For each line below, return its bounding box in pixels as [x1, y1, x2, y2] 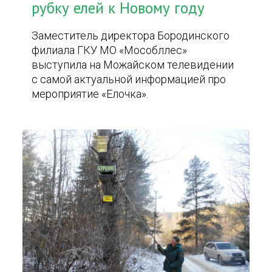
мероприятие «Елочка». [32, 87, 149, 100]
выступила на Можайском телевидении [32, 58, 234, 71]
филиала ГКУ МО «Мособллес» [32, 44, 188, 56]
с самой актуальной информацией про [32, 73, 226, 86]
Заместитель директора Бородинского [32, 29, 230, 42]
